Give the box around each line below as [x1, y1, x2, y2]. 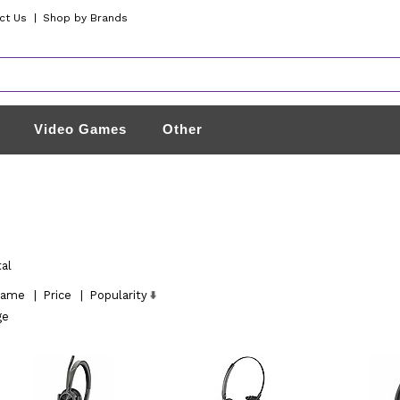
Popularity [88, 288, 147, 302]
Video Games [34, 121, 128, 137]
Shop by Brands [43, 12, 129, 24]
